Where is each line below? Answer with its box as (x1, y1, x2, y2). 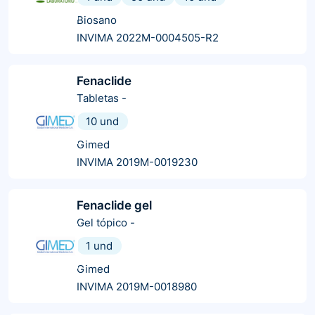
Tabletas (77, 91, 119, 105)
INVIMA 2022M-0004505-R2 (77, 30, 219, 44)
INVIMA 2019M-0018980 (77, 279, 197, 293)
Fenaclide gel (77, 198, 152, 212)
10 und (86, 114, 119, 128)
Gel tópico (77, 215, 127, 229)
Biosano (77, 13, 117, 27)
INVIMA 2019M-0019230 (77, 155, 198, 169)
